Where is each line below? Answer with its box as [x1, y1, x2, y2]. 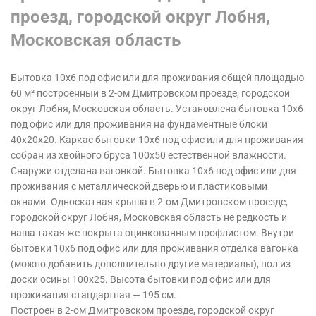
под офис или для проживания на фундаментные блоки [11, 119, 267, 130]
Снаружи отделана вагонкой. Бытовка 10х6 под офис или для [11, 165, 296, 177]
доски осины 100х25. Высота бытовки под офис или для [11, 274, 271, 286]
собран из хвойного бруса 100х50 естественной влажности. [11, 150, 286, 162]
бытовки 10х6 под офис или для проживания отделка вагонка [11, 243, 298, 255]
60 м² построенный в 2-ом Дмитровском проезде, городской [11, 87, 290, 99]
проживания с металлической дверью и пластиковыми [11, 181, 267, 193]
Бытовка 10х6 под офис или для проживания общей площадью [11, 72, 304, 84]
